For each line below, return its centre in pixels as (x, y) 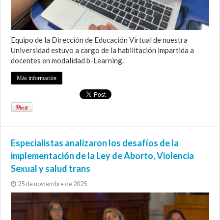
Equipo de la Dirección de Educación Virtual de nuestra (99, 40)
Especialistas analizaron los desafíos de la (95, 143)
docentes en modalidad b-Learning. (68, 61)
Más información (37, 78)
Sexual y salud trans (51, 169)
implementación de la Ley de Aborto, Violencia (103, 156)
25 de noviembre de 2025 (53, 184)
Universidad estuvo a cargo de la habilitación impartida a (103, 50)
